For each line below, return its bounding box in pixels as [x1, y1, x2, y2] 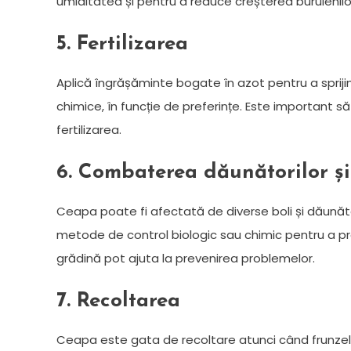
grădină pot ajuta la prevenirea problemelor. [56, 249, 315, 266]
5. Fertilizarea [56, 33, 188, 55]
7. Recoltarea [56, 290, 180, 312]
